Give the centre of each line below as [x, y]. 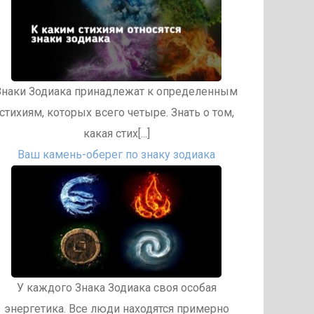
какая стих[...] [116, 134]
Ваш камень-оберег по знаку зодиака [116, 155]
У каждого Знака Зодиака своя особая [116, 288]
